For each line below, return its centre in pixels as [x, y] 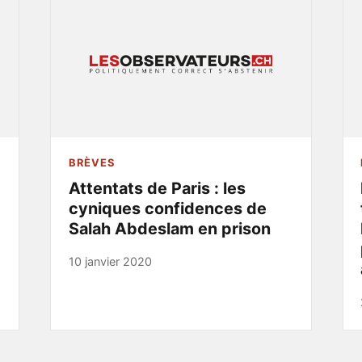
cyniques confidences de [167, 209]
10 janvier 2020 [110, 262]
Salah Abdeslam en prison [169, 229]
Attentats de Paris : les [157, 189]
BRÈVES [91, 163]
